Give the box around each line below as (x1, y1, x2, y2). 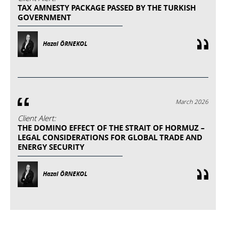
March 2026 (176, 98, 208, 106)
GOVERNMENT (18, 12, 71, 23)
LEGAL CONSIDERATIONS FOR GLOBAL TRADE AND (18, 132, 202, 143)
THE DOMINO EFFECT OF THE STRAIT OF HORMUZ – (18, 123, 205, 134)
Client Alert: (18, 113, 56, 124)
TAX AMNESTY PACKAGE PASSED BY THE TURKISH (18, 2, 196, 13)
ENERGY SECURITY (18, 142, 84, 153)
